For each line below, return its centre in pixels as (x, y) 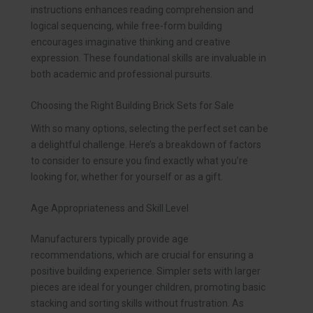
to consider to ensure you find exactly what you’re (139, 160)
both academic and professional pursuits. (122, 74)
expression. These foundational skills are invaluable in (148, 58)
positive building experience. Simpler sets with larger (146, 271)
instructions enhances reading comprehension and (142, 9)
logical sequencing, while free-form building (126, 26)
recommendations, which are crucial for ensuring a (142, 255)
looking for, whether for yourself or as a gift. (127, 176)
